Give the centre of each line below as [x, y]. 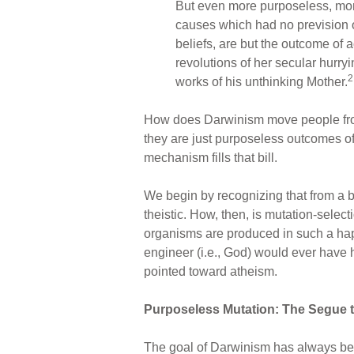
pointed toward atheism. [211, 272]
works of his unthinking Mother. [262, 82]
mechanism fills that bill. [211, 158]
